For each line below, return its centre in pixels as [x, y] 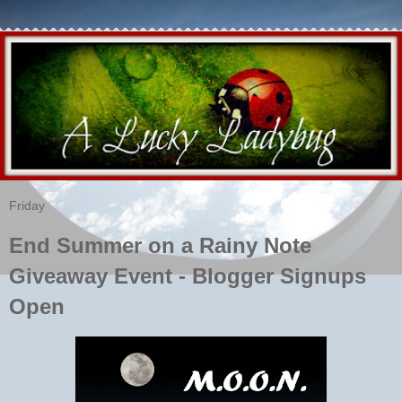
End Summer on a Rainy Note [160, 245]
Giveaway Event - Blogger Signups [188, 275]
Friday [27, 205]
